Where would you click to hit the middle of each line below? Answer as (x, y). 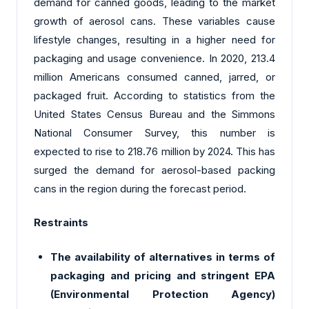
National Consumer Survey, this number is (154, 132)
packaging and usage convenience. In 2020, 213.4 (154, 58)
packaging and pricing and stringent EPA (163, 275)
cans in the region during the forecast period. (140, 188)
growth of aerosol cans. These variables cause (154, 21)
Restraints (61, 223)
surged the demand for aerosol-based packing (154, 170)
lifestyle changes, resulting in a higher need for (154, 39)
